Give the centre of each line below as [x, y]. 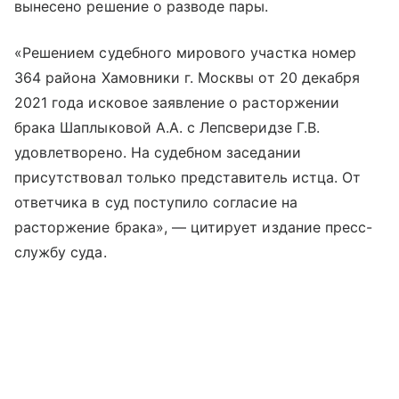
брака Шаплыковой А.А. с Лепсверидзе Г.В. [167, 127]
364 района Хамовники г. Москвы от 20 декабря [187, 77]
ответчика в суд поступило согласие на [156, 202]
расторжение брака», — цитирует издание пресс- [194, 227]
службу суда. [61, 252]
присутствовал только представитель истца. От [188, 177]
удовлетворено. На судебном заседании [158, 152]
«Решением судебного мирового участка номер [186, 52]
